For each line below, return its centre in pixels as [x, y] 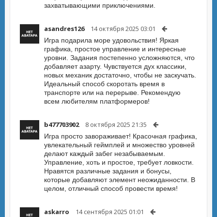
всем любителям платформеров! [97, 101]
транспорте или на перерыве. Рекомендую [112, 93]
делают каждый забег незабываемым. [105, 154]
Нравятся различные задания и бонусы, [108, 171]
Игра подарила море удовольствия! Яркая [111, 40]
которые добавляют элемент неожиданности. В [120, 180]
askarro [57, 212]
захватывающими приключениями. [100, 5]
